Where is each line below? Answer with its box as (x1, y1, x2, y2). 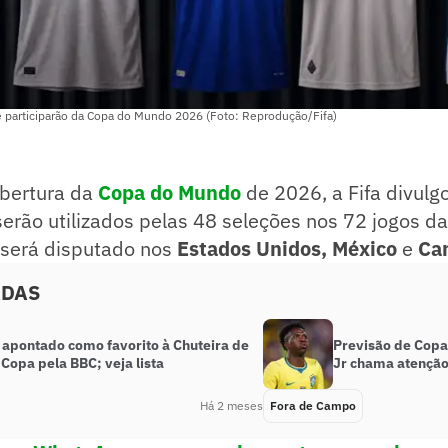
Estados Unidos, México (177, 235, 402, 263)
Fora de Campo (270, 398, 357, 414)
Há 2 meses (200, 398, 264, 414)
